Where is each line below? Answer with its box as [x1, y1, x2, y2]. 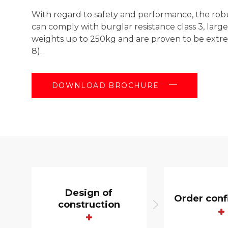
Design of [65, 187, 113, 198]
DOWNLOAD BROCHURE [51, 80, 159, 90]
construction [58, 198, 120, 210]
